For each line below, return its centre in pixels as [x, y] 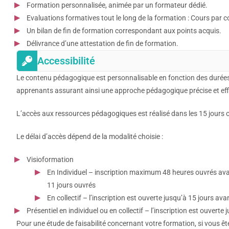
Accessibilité [66, 61]
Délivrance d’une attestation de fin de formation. [102, 43]
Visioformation [50, 159]
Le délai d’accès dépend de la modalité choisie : [90, 136]
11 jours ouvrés [71, 185]
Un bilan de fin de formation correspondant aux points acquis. [124, 30]
